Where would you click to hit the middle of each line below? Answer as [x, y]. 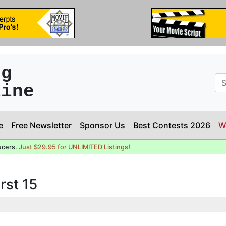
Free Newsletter [41, 125]
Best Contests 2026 [172, 125]
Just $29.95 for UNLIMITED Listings [73, 147]
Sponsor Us [102, 125]
